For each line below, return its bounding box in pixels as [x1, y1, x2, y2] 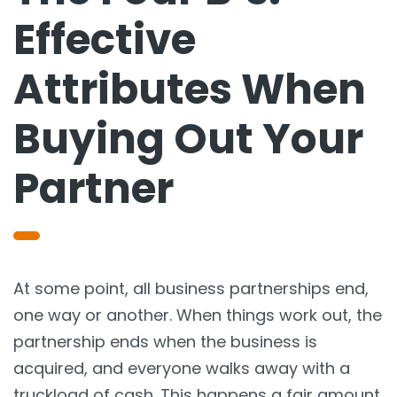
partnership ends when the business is [13, 330, 317, 353]
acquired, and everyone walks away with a [13, 356, 350, 379]
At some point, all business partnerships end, [13, 276, 369, 300]
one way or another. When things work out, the [13, 303, 382, 326]
